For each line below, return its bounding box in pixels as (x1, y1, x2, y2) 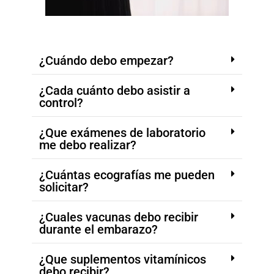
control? (39, 95, 83, 110)
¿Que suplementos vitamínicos (39, 251, 206, 267)
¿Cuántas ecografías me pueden (39, 167, 215, 182)
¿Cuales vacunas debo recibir (39, 209, 198, 224)
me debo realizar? (39, 137, 136, 152)
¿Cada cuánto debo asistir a (39, 83, 190, 98)
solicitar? (39, 179, 89, 194)
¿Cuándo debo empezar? (39, 53, 174, 68)
